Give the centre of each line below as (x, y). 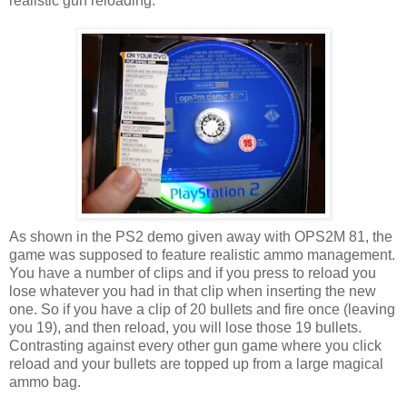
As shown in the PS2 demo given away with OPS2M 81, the (201, 236)
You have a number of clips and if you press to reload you (193, 273)
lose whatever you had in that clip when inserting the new (193, 291)
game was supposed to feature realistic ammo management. (202, 254)
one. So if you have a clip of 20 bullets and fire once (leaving (202, 309)
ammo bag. (45, 382)
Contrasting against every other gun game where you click (195, 345)
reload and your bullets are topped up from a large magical (196, 363)
